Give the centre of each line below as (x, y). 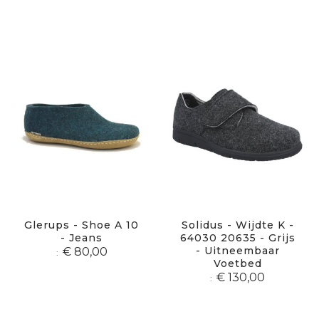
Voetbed (237, 264)
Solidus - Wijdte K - (237, 225)
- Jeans (82, 238)
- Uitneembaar (237, 251)
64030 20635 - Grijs (237, 238)
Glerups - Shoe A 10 (82, 225)
